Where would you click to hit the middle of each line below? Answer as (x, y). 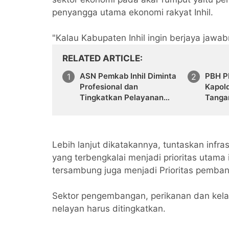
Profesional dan (109, 87)
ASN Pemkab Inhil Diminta (128, 76)
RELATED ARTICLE (101, 59)
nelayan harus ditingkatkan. (109, 209)
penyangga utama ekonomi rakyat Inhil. (133, 13)
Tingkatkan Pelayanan (122, 98)
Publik (91, 108)
